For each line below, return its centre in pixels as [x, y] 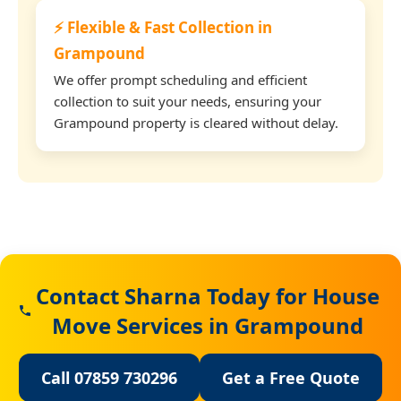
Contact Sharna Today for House [207, 295]
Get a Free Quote [291, 377]
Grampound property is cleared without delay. [196, 122]
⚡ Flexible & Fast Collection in [163, 27]
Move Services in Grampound [207, 325]
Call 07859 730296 [109, 377]
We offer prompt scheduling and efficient [180, 79]
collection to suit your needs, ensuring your [188, 101]
